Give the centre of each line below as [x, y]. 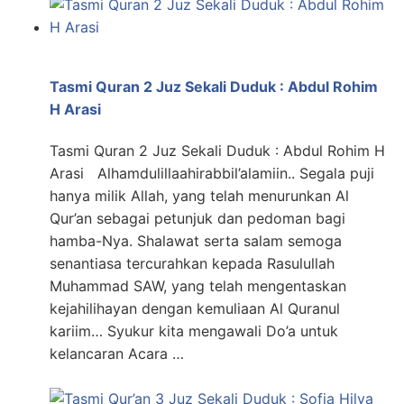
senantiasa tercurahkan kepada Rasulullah [192, 264]
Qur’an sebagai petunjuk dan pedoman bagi [197, 219]
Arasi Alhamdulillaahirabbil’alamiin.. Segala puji [212, 174]
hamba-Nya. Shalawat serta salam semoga [196, 241]
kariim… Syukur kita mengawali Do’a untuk [194, 331]
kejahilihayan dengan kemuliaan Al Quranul [195, 309]
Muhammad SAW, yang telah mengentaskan [198, 286]
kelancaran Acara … [117, 354]
